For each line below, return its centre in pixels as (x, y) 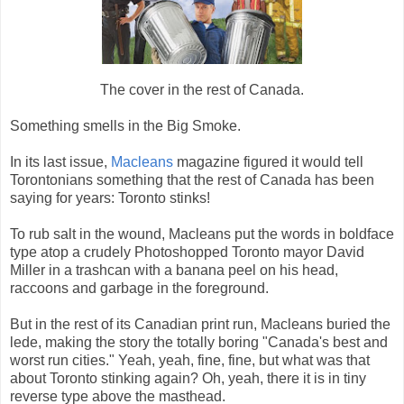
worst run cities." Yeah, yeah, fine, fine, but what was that (190, 360)
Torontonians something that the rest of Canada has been (192, 179)
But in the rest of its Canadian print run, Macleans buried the (200, 324)
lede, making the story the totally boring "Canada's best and (199, 342)
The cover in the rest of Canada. (202, 89)
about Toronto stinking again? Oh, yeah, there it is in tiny (188, 378)
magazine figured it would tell (268, 161)
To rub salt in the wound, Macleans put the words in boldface (202, 234)
